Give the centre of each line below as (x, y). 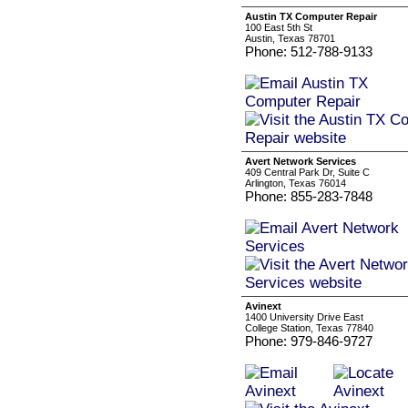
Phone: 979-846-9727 (309, 341)
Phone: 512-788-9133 (309, 51)
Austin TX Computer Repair (311, 16)
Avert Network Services (301, 161)
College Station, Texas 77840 (309, 328)
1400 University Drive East (304, 317)
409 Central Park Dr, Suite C (307, 172)
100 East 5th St (279, 27)
